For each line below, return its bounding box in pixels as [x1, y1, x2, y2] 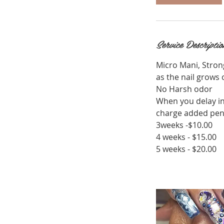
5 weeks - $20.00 [156, 143, 216, 154]
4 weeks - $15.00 [156, 131, 216, 142]
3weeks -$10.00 [156, 119, 212, 130]
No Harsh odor [156, 83, 212, 94]
